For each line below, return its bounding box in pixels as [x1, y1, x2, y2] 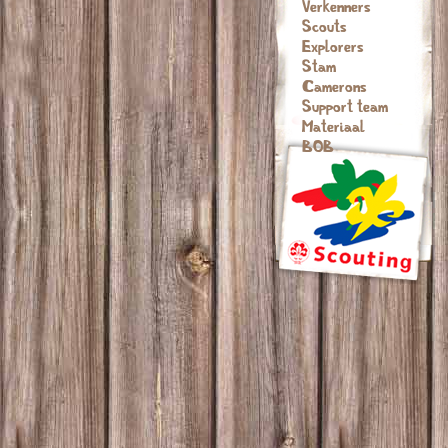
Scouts [302, 18, 347, 36]
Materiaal [302, 118, 365, 136]
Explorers [302, 38, 364, 56]
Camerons [302, 78, 367, 96]
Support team [302, 98, 388, 116]
